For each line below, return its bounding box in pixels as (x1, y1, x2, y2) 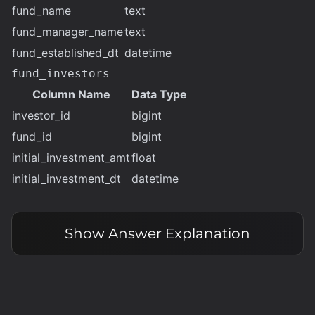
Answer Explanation (108, 225, 250, 242)
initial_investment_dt (12, 172, 121, 186)
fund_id (12, 129, 52, 143)
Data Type (131, 87, 187, 101)
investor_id (12, 108, 70, 122)
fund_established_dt (12, 46, 119, 60)
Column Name (32, 87, 110, 101)
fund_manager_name (12, 25, 123, 39)
